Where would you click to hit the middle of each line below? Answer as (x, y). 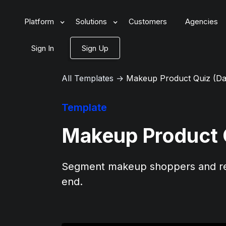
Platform (39, 21)
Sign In (43, 48)
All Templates (88, 78)
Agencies (202, 21)
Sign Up (95, 48)
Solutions (91, 21)
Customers (148, 21)
